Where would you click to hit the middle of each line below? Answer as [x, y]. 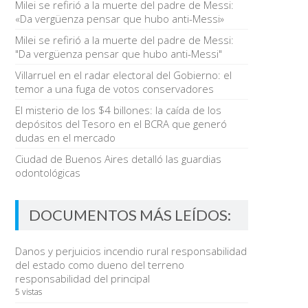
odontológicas [47, 173]
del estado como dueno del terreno [99, 265]
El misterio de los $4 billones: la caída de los [118, 110]
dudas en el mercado [65, 137]
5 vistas [28, 292]
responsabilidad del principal [82, 278]
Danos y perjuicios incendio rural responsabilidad [131, 251]
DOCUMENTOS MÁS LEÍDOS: [130, 215]
